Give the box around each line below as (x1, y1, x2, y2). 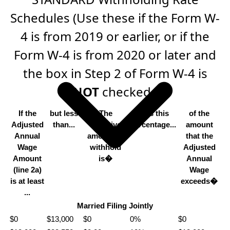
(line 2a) (13, 165, 42, 174)
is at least (10, 176, 44, 185)
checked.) (99, 83, 158, 100)
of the (189, 108, 209, 118)
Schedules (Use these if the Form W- (10, 9, 220, 26)
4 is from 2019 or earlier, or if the (21, 27, 209, 45)
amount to (87, 131, 124, 140)
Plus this (137, 108, 169, 118)
